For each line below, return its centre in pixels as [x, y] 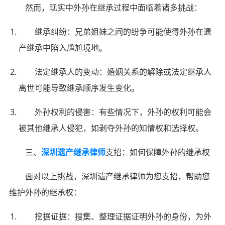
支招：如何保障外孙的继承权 [157, 152]
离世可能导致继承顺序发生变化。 [79, 88]
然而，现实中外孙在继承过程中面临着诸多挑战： [113, 7]
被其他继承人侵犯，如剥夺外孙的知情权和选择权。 [111, 128]
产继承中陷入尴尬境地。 [63, 47]
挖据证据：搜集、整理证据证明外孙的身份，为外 [123, 216]
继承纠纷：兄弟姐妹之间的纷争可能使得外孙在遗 [123, 31]
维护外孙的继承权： [45, 192]
